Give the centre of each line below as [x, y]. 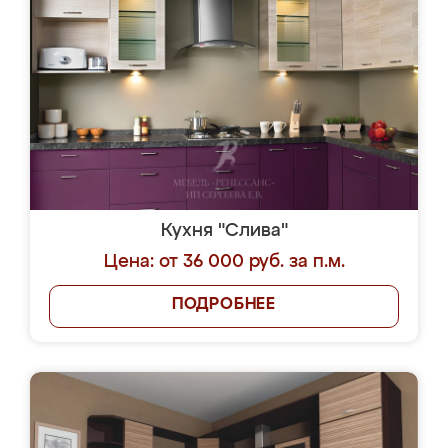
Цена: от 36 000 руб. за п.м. [224, 262]
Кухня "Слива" [224, 231]
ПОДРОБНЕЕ [224, 305]
